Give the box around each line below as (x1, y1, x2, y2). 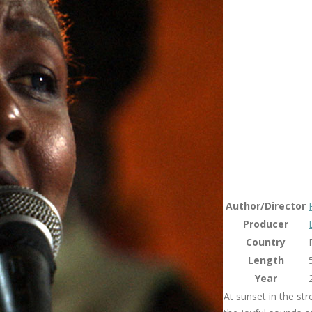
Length (247, 253, 284, 267)
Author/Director (226, 199, 306, 212)
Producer (243, 217, 288, 231)
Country (246, 235, 286, 249)
